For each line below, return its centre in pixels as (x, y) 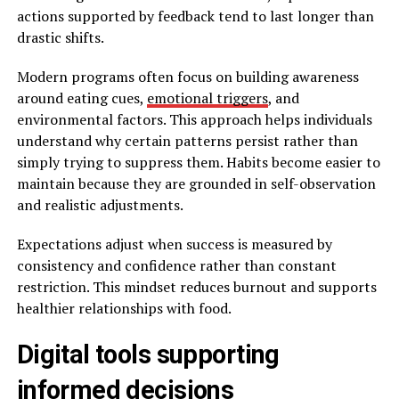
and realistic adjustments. (100, 204)
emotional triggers (207, 98)
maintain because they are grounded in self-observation (196, 183)
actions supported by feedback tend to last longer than (195, 16)
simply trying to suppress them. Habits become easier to (198, 162)
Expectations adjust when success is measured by (174, 244)
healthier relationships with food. (124, 308)
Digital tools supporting (148, 354)
